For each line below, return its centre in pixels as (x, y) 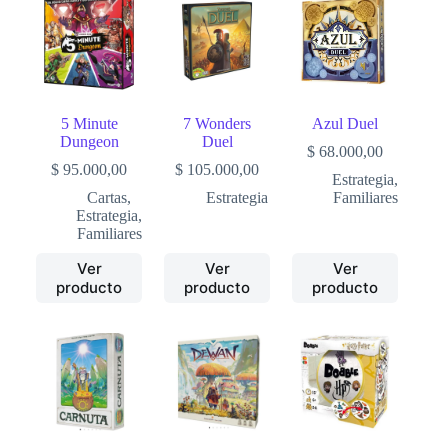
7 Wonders (217, 124)
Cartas (107, 198)
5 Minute (89, 124)
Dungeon (89, 142)
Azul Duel (345, 124)
